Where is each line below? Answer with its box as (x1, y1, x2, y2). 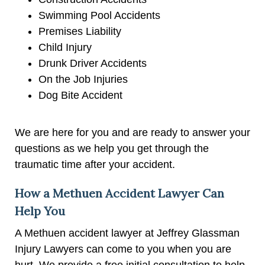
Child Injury (38, 41, 92, 53)
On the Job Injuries (38, 73, 128, 85)
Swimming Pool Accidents (38, 9, 160, 21)
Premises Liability (38, 25, 121, 37)
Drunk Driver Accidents (38, 57, 147, 69)
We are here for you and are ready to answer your (15, 126, 250, 138)
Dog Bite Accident (38, 89, 122, 101)
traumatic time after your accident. (15, 158, 175, 170)
